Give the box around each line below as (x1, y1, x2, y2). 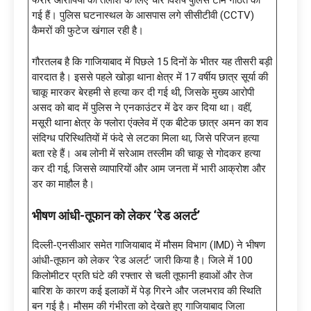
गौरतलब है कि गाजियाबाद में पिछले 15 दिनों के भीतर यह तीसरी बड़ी (32, 55, 272, 68)
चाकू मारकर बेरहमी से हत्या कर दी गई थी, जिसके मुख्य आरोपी (32, 85, 254, 99)
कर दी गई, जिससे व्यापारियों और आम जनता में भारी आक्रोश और (32, 162, 266, 175)
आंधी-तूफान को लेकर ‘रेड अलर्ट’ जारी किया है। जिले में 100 (32, 253, 253, 267)
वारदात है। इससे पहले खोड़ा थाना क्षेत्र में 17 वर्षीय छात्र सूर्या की (32, 70, 268, 83)
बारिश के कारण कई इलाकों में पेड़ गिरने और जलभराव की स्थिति (32, 284, 261, 297)
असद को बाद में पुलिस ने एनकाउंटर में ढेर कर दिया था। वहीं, (32, 101, 252, 114)
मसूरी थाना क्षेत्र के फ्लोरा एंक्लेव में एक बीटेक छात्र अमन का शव (32, 116, 268, 129)
